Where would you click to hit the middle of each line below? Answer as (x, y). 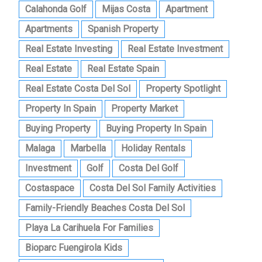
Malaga (40, 149)
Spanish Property (123, 29)
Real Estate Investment (175, 49)
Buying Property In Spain (156, 129)
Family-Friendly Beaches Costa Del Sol (105, 208)
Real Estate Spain (123, 69)
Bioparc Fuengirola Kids (74, 248)
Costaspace (50, 188)
